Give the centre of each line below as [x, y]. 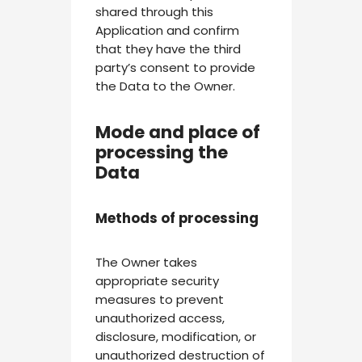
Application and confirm [167, 30]
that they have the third [168, 48]
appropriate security [157, 281]
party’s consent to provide [175, 67]
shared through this [154, 11]
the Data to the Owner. [165, 86]
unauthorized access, [160, 318]
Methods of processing [177, 219]
